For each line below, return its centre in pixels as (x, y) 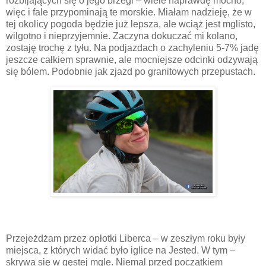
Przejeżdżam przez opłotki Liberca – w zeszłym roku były (126, 239)
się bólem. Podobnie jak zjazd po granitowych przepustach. (131, 71)
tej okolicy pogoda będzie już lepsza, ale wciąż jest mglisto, (131, 24)
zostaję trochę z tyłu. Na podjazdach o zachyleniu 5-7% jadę (132, 47)
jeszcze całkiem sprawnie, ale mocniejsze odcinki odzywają (132, 59)
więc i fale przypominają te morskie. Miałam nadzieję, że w (129, 12)
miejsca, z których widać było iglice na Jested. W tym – (121, 251)
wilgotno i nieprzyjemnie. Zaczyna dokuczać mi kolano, (122, 36)
